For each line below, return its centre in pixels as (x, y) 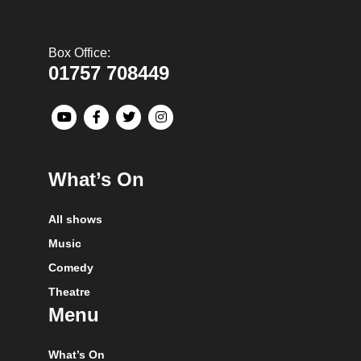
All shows (75, 219)
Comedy (71, 267)
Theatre (69, 291)
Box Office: (79, 52)
